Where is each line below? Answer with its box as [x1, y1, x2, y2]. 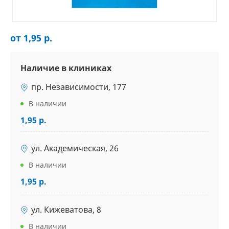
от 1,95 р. [10, 32, 52, 44]
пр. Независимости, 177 [31, 81, 126, 93]
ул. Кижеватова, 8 [31, 204, 101, 215]
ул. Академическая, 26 [31, 143, 119, 154]
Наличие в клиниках [20, 62, 111, 74]
